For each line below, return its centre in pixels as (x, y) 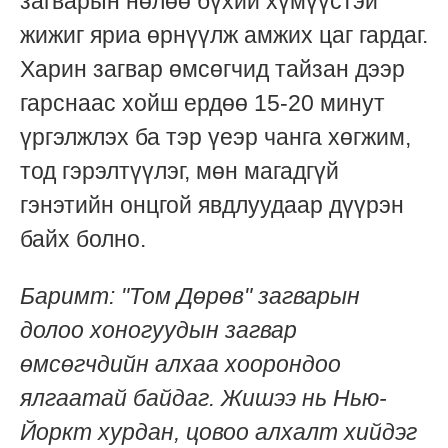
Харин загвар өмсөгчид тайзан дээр (212, 68)
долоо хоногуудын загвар (158, 329)
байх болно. (83, 238)
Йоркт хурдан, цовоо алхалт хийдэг (218, 431)
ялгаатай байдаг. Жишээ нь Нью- (203, 397)
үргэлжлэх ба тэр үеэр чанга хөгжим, (215, 136)
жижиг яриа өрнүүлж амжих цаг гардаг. (224, 34)
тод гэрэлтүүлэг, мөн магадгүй (179, 170)
